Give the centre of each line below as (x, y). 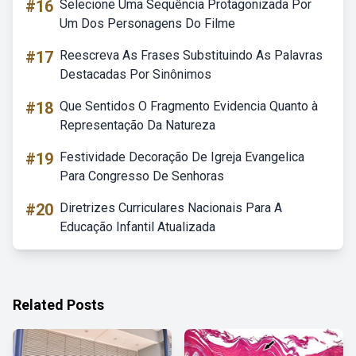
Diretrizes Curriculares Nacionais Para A (171, 208)
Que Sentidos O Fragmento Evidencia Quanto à (189, 106)
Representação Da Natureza (137, 125)
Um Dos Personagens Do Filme (147, 23)
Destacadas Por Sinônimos (135, 74)
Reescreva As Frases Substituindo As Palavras (191, 55)
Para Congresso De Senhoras (142, 176)
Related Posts (58, 305)
